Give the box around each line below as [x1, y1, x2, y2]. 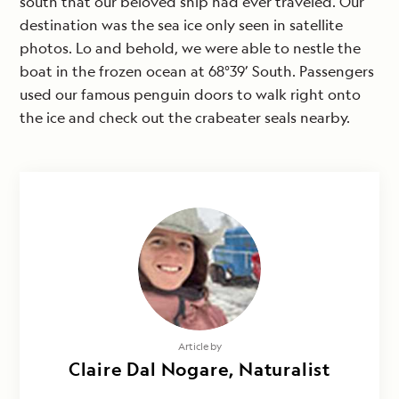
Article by [177, 339, 222, 354]
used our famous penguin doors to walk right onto [20, 85, 361, 105]
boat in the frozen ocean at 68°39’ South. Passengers [20, 61, 374, 82]
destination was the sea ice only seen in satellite [20, 15, 343, 36]
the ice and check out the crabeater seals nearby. [20, 108, 350, 128]
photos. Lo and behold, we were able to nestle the [20, 38, 361, 59]
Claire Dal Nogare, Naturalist [68, 357, 331, 382]
